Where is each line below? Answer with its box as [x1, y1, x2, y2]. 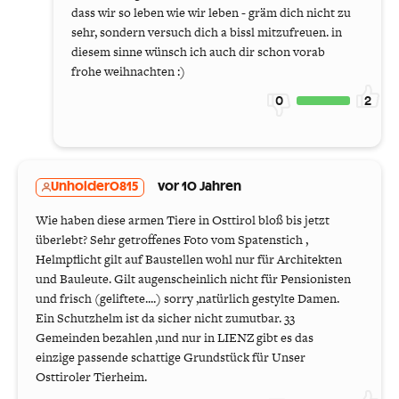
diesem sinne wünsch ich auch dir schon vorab [71, 42, 325, 61]
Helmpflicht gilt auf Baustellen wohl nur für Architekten [36, 249, 342, 268]
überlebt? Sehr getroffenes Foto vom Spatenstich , [36, 230, 308, 248]
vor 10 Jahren [158, 180, 241, 193]
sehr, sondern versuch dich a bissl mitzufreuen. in [71, 22, 342, 41]
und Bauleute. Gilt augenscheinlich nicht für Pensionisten [36, 269, 351, 288]
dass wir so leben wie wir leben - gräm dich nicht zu [71, 3, 351, 21]
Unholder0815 [51, 180, 138, 193]
